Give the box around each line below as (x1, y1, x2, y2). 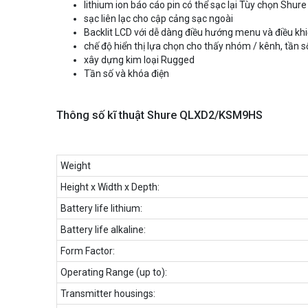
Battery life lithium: (60, 202, 142, 214)
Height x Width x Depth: (60, 181, 159, 192)
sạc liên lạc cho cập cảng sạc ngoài (84, 12, 233, 24)
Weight (60, 159, 91, 171)
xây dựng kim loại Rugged (84, 54, 195, 65)
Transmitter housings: (60, 287, 155, 299)
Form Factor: (60, 245, 115, 256)
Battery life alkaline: (60, 223, 146, 235)
